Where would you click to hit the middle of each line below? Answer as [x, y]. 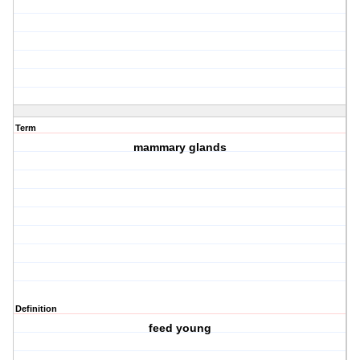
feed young [180, 328]
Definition [36, 309]
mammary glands [180, 147]
